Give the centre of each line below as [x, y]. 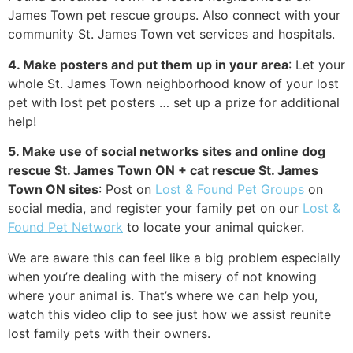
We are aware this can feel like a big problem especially [174, 257]
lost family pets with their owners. [109, 333]
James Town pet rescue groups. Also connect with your [174, 15]
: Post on [127, 190]
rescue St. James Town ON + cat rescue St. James [163, 171]
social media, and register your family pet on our [155, 208]
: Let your [317, 64]
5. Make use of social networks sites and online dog [167, 152]
